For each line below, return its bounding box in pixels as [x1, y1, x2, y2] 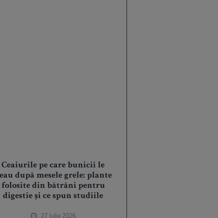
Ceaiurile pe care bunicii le [1, 161, 105, 170]
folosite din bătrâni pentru [1, 182, 105, 191]
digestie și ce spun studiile [3, 192, 104, 201]
